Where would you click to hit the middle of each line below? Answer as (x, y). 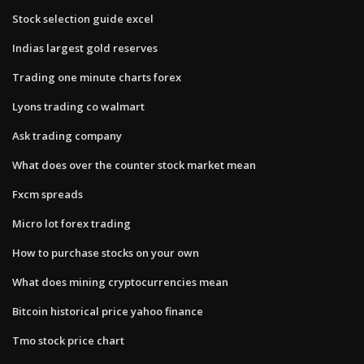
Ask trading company (67, 135)
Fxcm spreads (48, 194)
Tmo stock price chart (68, 340)
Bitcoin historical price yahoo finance (108, 311)
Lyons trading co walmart (78, 106)
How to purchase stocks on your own (106, 252)
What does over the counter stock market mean (134, 165)
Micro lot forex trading (71, 223)
